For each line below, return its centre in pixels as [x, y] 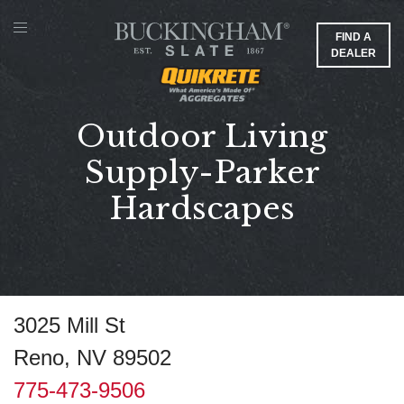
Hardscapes [202, 209]
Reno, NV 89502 [92, 358]
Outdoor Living [202, 137]
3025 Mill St [69, 326]
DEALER [353, 53]
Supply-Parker [202, 173]
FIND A [353, 37]
